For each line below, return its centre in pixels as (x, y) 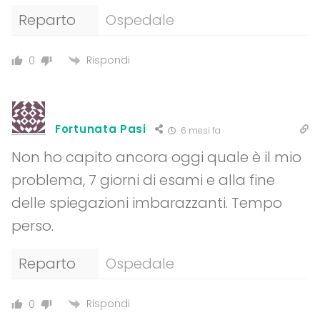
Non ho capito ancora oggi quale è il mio (156, 157)
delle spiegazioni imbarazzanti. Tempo (147, 203)
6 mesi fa (199, 131)
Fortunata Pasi (101, 129)
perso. (32, 226)
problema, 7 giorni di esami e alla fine (143, 180)
